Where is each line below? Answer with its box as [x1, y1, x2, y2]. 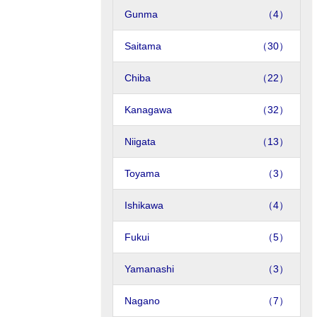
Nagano [125, 295, 160, 306]
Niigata [125, 136, 156, 147]
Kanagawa [125, 104, 172, 115]
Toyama [125, 168, 160, 179]
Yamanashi [125, 263, 174, 275]
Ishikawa [125, 200, 163, 211]
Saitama [125, 40, 161, 52]
